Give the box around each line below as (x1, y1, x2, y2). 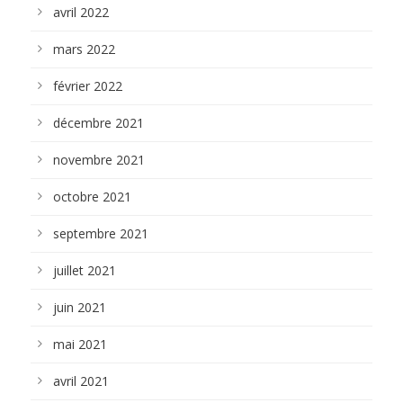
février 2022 (53, 77, 122, 94)
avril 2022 (53, 4, 109, 21)
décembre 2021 (53, 114, 144, 131)
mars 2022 (53, 40, 115, 58)
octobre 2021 (53, 188, 131, 205)
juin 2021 (53, 299, 106, 316)
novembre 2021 (53, 151, 145, 168)
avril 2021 (53, 372, 109, 390)
